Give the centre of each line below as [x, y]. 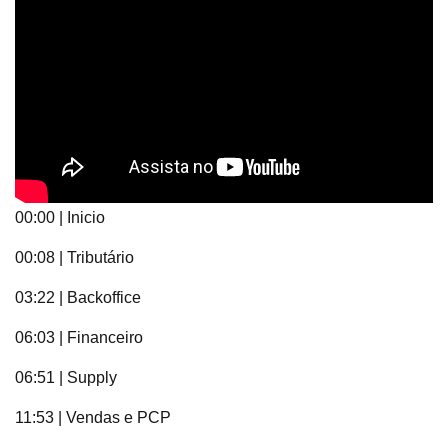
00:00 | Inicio [60, 218]
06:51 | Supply [66, 378]
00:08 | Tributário [74, 258]
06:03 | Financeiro [79, 338]
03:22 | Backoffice [78, 298]
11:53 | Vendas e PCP [93, 418]
